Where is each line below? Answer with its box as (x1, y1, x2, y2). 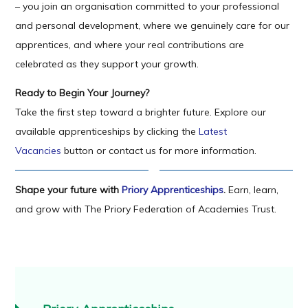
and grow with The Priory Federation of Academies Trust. (15, 203, 277, 216)
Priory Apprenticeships (122, 184, 224, 197)
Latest (199, 125, 228, 138)
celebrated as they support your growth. (15, 58, 199, 71)
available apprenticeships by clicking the (15, 125, 199, 138)
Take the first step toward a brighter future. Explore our (15, 106, 267, 119)
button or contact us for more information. (64, 144, 257, 157)
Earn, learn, (225, 184, 279, 197)
